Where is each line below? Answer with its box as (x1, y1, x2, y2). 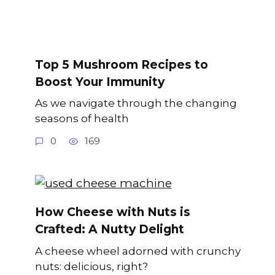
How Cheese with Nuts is (34, 205, 190, 220)
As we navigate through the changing (34, 96, 237, 109)
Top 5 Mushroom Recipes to (34, 57, 208, 72)
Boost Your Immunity (34, 74, 165, 89)
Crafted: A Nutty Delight (34, 222, 184, 237)
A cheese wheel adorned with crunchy (34, 244, 241, 257)
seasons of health (34, 111, 129, 125)
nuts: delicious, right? (34, 259, 148, 273)
